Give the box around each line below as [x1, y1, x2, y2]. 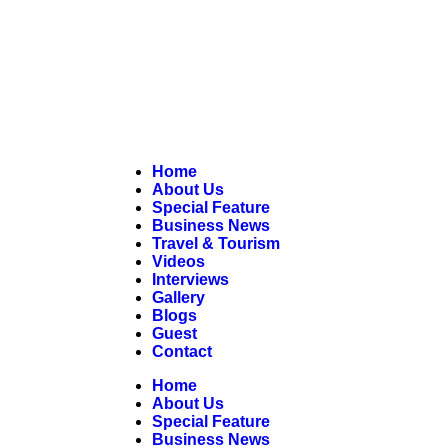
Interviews [152, 271, 229, 288]
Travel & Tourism [152, 235, 280, 252]
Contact [152, 343, 212, 360]
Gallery [152, 289, 205, 306]
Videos [152, 253, 205, 270]
